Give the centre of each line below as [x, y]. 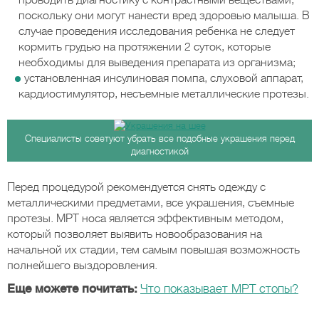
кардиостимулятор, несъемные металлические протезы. [164, 94]
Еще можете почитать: [72, 289]
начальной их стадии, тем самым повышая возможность [153, 250]
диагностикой [159, 151]
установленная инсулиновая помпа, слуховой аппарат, [164, 78]
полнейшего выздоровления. [82, 266]
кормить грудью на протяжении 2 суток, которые [145, 47]
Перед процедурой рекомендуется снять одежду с [136, 187]
